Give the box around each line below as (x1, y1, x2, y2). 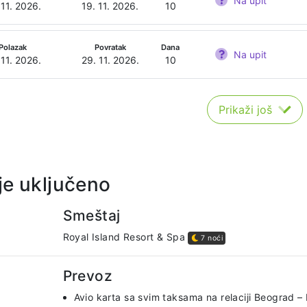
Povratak (94, 42, 126, 53)
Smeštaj (62, 207, 121, 225)
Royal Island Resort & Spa (62, 231, 188, 243)
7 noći (199, 234, 223, 243)
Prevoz (62, 267, 113, 285)
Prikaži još (218, 103, 275, 117)
